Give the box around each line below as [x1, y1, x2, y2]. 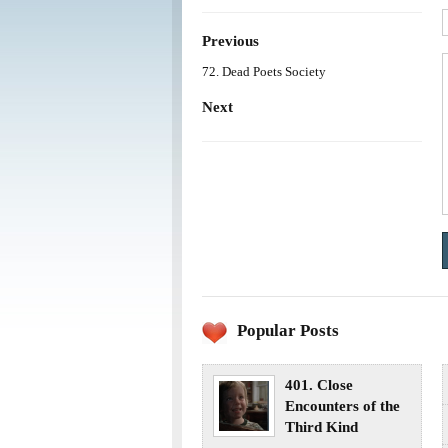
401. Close [285, 377, 353, 394]
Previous [202, 32, 259, 49]
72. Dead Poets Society [202, 65, 326, 79]
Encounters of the [285, 398, 400, 415]
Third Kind [285, 419, 358, 436]
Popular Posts [237, 321, 339, 341]
